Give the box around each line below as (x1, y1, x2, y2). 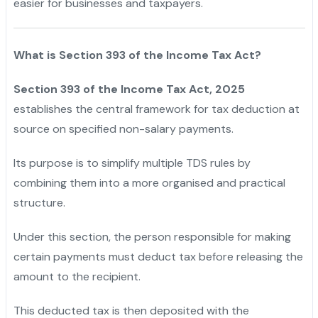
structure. (13, 194, 65, 210)
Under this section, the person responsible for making (13, 229, 291, 244)
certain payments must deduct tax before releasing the (13, 248, 303, 264)
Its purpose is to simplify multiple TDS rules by (13, 155, 251, 170)
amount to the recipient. (13, 268, 141, 284)
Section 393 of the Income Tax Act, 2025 (13, 81, 245, 97)
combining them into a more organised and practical (13, 175, 285, 190)
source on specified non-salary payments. (13, 121, 234, 136)
